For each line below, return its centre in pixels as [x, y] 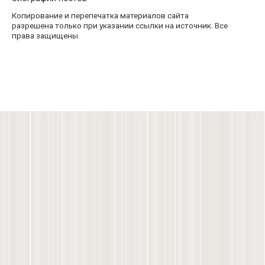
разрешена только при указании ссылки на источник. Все [120, 26]
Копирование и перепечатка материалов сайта [100, 16]
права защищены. [46, 36]
